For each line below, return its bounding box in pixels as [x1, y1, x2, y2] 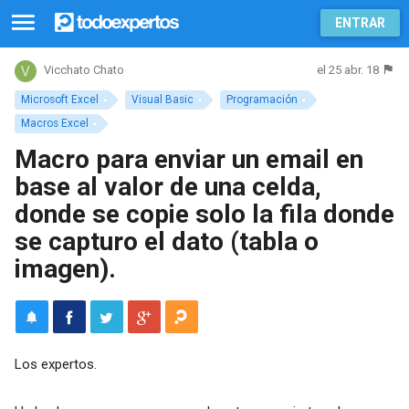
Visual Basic [131, 93, 194, 106]
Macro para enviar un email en [14, 143, 363, 174]
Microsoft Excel [20, 93, 99, 106]
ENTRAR [335, 16, 385, 30]
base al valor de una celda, [14, 171, 321, 202]
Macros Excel [20, 116, 89, 130]
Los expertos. [14, 355, 97, 372]
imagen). [14, 253, 116, 284]
